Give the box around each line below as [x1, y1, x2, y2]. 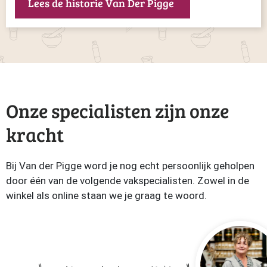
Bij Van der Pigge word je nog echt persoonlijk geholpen [6, 160, 254, 172]
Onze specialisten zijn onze [6, 98, 229, 123]
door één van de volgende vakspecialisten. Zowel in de [6, 175, 249, 187]
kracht [6, 122, 64, 147]
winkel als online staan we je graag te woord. [6, 190, 207, 201]
